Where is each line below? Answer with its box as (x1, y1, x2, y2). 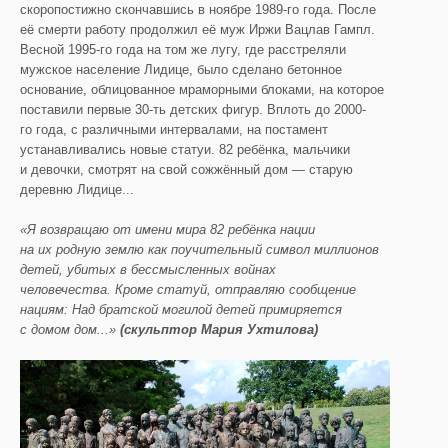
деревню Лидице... (20, 182, 134, 198)
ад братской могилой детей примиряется (81, 302, 342, 318)
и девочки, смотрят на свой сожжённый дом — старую (20, 162, 353, 178)
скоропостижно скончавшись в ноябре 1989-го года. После (20, 2, 376, 18)
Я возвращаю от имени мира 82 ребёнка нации (27, 222, 315, 238)
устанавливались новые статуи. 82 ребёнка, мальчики (20, 142, 350, 158)
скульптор (124, 322, 201, 338)
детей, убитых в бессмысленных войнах (20, 262, 276, 278)
